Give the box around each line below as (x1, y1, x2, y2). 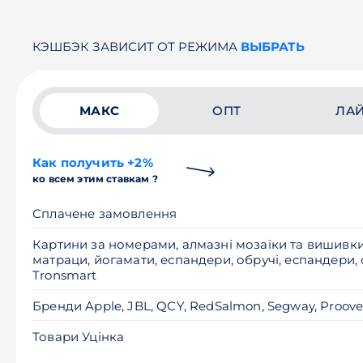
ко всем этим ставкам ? (32, 173, 158, 185)
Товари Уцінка (32, 329, 125, 344)
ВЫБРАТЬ (241, 39, 305, 54)
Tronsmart (32, 267, 97, 283)
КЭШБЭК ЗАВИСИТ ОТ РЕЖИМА (32, 39, 241, 54)
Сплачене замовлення (32, 206, 177, 221)
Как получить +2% (32, 155, 153, 170)
